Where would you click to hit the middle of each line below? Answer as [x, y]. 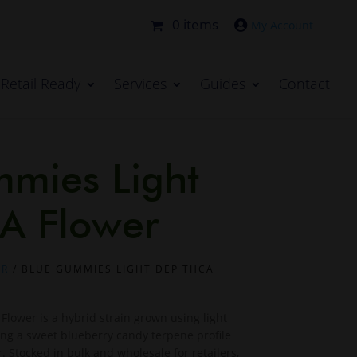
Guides [223, 84]
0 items [196, 24]
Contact [305, 84]
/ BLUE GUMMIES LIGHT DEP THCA [112, 269]
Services [141, 84]
